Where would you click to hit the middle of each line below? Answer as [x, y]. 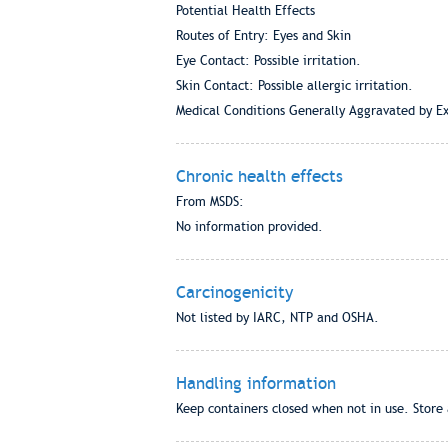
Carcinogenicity [234, 292]
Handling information [255, 383]
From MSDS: [209, 201]
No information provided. [249, 226]
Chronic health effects [259, 176]
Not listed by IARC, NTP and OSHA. [277, 317]
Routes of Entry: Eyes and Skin [263, 35]
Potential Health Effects [245, 10]
